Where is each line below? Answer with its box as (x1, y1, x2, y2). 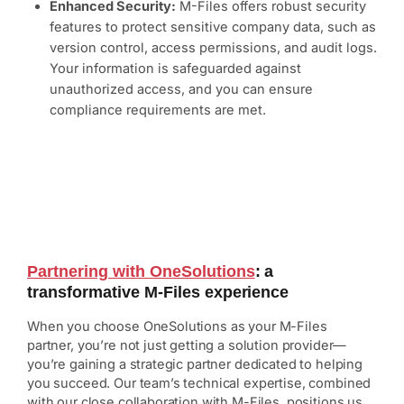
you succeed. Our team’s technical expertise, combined (27, 375, 372, 392)
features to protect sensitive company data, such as (50, 19, 376, 36)
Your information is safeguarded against (50, 60, 301, 78)
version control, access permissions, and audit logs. (50, 40, 377, 57)
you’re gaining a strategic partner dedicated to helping (27, 356, 363, 373)
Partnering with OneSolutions (27, 262, 255, 281)
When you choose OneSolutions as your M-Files (27, 318, 327, 335)
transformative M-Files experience (27, 283, 289, 302)
